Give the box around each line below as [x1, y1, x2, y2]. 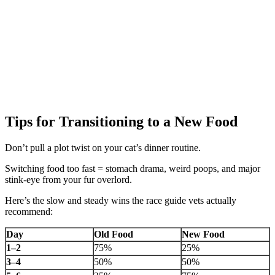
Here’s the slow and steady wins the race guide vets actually [5, 195, 236, 206]
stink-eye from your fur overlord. [5, 174, 132, 185]
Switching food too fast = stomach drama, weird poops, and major [5, 163, 260, 174]
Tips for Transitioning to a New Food [5, 114, 238, 130]
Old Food [94, 229, 133, 240]
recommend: [5, 206, 53, 217]
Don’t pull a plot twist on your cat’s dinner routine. [5, 142, 201, 153]
